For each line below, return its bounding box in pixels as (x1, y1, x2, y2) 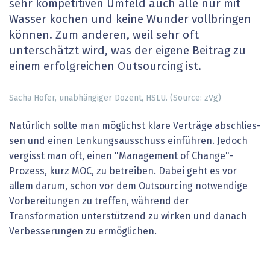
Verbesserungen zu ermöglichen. (9, 226, 157, 236)
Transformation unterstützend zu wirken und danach (9, 211, 247, 221)
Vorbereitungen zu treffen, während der (9, 196, 189, 206)
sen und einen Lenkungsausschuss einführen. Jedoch (9, 136, 248, 146)
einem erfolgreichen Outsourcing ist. (9, 61, 201, 73)
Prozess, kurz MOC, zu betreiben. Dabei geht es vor (9, 166, 237, 176)
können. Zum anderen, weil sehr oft (9, 30, 199, 42)
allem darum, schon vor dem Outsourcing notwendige (9, 181, 248, 191)
